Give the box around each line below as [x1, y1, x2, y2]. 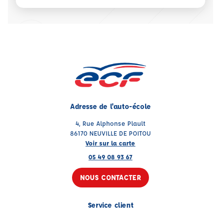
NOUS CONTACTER [79, 173, 141, 182]
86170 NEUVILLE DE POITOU [70, 129, 151, 137]
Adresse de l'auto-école [70, 102, 151, 111]
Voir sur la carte [85, 139, 136, 147]
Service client [87, 200, 134, 210]
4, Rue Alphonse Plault [75, 119, 146, 127]
